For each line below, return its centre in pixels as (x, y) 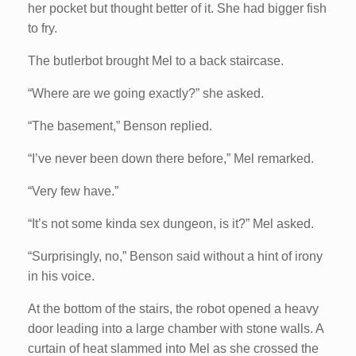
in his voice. (61, 276)
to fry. (43, 28)
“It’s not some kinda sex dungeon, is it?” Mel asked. (171, 223)
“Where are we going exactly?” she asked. (146, 93)
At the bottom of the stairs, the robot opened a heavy (173, 308)
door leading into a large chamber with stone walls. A (176, 328)
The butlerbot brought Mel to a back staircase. (156, 60)
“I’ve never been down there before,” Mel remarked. (171, 158)
